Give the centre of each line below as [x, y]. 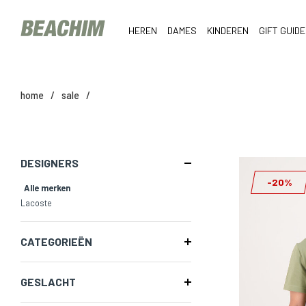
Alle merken [47, 188]
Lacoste [36, 203]
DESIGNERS [50, 163]
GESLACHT [48, 282]
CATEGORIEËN [56, 241]
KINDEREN [227, 30]
